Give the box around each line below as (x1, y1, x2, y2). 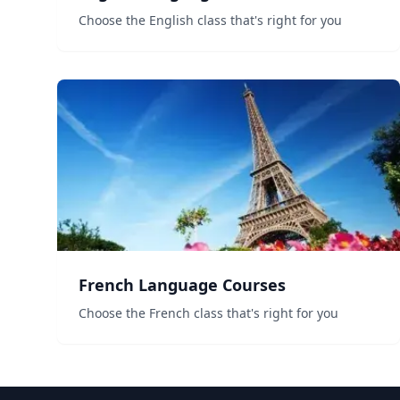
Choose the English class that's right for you (79, 12, 342, 29)
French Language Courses (79, 274, 286, 296)
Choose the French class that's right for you (79, 304, 338, 321)
